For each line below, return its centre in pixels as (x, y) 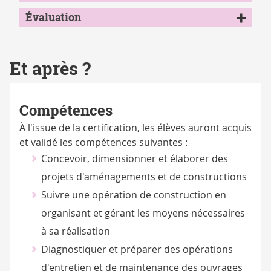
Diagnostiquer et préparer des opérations (137, 250)
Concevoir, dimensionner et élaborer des (134, 159)
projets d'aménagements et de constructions (144, 177)
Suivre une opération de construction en (133, 195)
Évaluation (53, 18)
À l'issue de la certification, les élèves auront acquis (135, 128)
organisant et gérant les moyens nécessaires (143, 213)
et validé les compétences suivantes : (103, 142)
